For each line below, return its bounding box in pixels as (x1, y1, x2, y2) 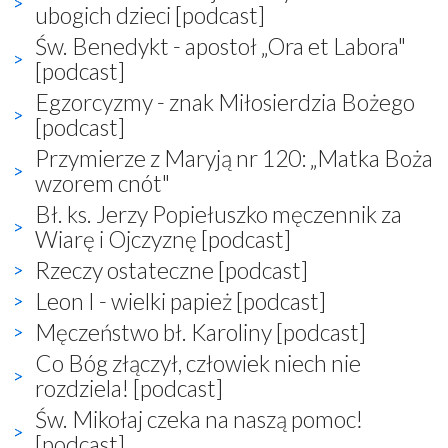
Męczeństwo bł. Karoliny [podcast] (35, 317, 366, 346)
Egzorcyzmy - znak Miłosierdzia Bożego (35, 87, 415, 116)
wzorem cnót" (35, 168, 170, 197)
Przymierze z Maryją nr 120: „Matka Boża (35, 143, 433, 172)
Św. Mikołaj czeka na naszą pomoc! (35, 404, 363, 433)
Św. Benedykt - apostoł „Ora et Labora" (35, 31, 406, 60)
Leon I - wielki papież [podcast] (35, 286, 326, 315)
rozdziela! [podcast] (35, 373, 223, 402)
